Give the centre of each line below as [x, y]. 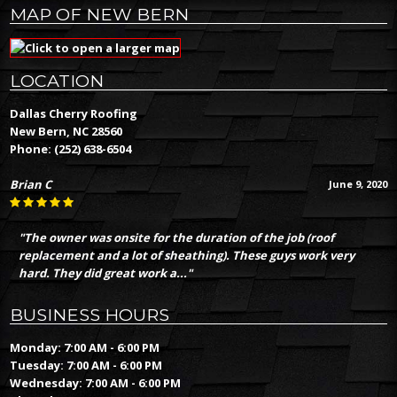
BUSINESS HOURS [90, 314]
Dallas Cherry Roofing [74, 114]
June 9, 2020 [358, 184]
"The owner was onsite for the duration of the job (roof [177, 238]
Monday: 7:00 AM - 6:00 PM [85, 347]
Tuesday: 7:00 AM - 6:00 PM [86, 365]
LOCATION [57, 81]
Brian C [31, 185]
